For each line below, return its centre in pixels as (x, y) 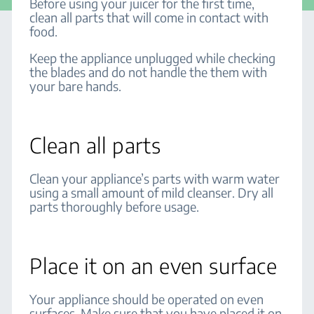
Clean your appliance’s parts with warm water (155, 178)
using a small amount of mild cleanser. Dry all (152, 192)
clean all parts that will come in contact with (149, 17)
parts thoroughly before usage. (116, 206)
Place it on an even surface (153, 266)
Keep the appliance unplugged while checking (153, 58)
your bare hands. (77, 86)
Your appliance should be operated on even (147, 299)
